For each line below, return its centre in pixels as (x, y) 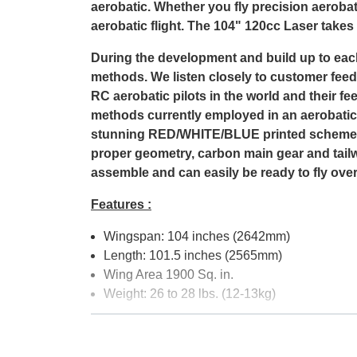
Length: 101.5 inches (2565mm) (193, 255)
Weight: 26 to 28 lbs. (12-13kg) (190, 293)
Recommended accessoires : (179, 325)
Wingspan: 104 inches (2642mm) (197, 236)
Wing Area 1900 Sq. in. (170, 274)
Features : (121, 204)
